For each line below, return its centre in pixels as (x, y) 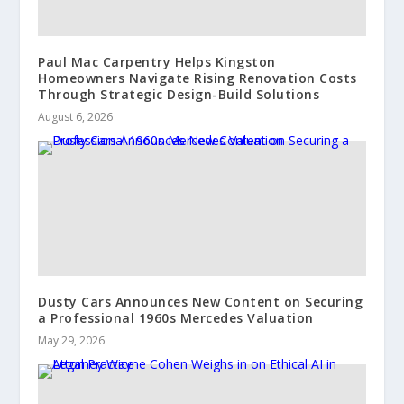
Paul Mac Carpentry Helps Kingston (157, 62)
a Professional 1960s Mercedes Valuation (176, 318)
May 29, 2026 (72, 341)
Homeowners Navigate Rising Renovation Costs (197, 78)
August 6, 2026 (76, 117)
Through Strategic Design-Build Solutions (179, 95)
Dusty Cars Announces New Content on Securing (201, 302)
